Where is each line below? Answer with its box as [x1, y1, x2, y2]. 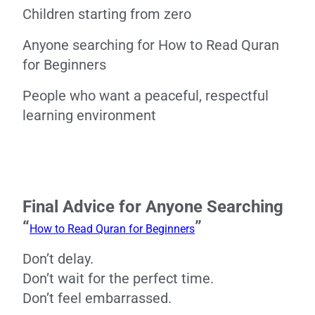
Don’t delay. [22, 250, 94, 267]
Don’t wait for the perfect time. [22, 270, 214, 287]
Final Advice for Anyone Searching [22, 197, 283, 217]
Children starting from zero [22, 6, 191, 22]
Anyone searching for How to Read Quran [22, 37, 279, 53]
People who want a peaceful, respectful [22, 87, 269, 104]
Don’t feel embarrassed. [22, 290, 172, 307]
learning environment [22, 107, 156, 124]
